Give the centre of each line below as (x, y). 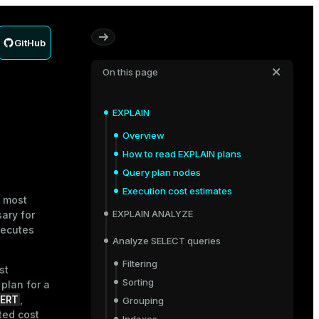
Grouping (143, 300)
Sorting (138, 282)
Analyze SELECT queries (167, 241)
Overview (143, 135)
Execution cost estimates (177, 191)
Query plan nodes (162, 172)
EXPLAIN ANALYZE (153, 214)
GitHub (30, 43)
